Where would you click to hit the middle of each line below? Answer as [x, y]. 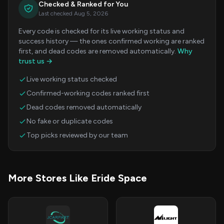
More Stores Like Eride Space [77, 178]
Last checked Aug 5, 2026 [73, 13]
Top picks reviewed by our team [77, 135]
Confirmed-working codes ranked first [88, 93]
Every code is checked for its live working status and [101, 31]
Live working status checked [72, 79]
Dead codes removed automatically [84, 107]
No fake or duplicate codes [70, 121]
